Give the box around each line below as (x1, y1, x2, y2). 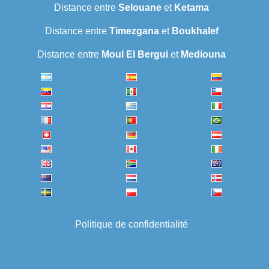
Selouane (118, 2, 162, 13)
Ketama (174, 2, 209, 13)
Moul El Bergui (101, 49, 168, 60)
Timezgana (109, 26, 159, 37)
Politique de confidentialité (75, 219, 188, 230)
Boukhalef (171, 26, 219, 37)
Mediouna (181, 49, 226, 60)
